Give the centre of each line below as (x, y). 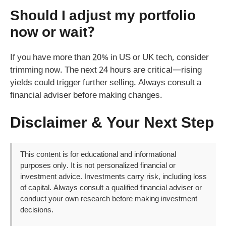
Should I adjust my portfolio (103, 16)
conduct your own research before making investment (109, 200)
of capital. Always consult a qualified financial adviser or (111, 188)
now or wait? (52, 33)
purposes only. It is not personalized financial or (98, 166)
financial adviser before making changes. (86, 96)
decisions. (37, 211)
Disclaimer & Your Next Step (112, 124)
